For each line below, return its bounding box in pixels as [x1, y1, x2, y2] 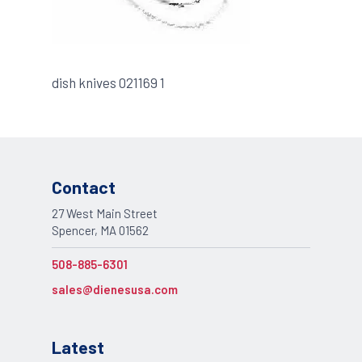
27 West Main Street [52, 206, 158, 221]
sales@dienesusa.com [52, 281, 178, 297]
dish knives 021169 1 [52, 74, 165, 90]
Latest [52, 337, 104, 358]
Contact [52, 176, 116, 197]
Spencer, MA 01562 [52, 223, 149, 238]
